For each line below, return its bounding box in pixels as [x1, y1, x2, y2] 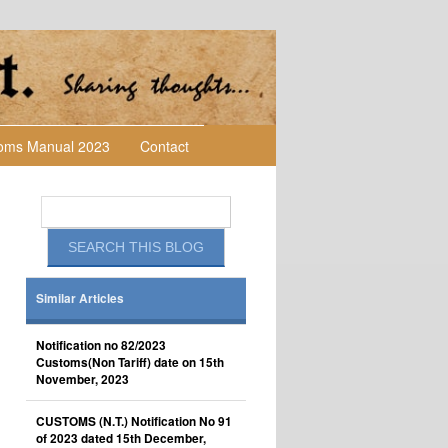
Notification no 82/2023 [36, 337, 166, 354]
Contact [140, 136, 189, 156]
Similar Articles [36, 290, 124, 307]
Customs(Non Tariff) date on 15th [36, 354, 224, 371]
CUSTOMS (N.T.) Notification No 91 [36, 413, 232, 430]
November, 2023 [36, 371, 129, 388]
